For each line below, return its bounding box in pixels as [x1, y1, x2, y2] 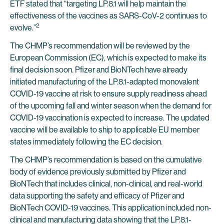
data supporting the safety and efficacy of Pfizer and [10, 191, 184, 200]
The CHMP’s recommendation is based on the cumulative [10, 155, 202, 164]
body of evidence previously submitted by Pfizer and [10, 167, 186, 176]
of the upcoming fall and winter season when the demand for [10, 101, 211, 110]
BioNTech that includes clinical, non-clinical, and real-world [10, 179, 202, 188]
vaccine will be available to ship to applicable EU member [10, 125, 199, 134]
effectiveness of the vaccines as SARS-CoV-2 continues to [10, 11, 207, 20]
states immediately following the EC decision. [10, 137, 162, 146]
